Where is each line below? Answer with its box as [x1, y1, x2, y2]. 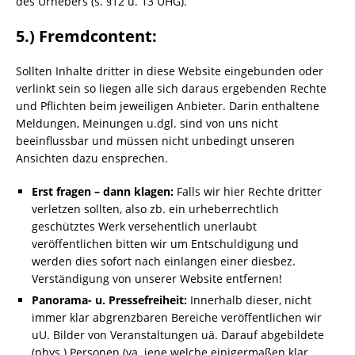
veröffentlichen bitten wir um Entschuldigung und [32, 236, 299, 251]
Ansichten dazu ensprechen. [16, 151, 168, 166]
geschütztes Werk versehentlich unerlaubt [32, 219, 257, 234]
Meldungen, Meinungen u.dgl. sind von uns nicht [16, 116, 278, 131]
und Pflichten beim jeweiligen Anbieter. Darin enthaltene [16, 98, 319, 113]
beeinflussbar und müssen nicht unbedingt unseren [16, 133, 295, 148]
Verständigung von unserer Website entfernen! [32, 271, 282, 286]
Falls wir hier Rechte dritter [174, 184, 322, 199]
